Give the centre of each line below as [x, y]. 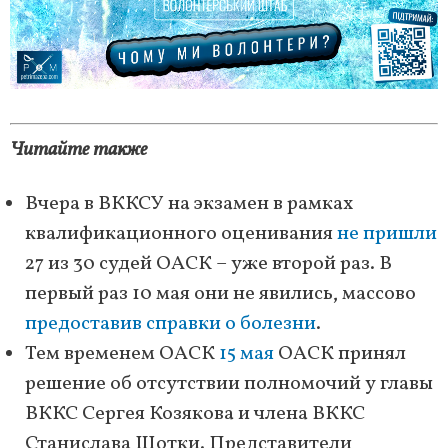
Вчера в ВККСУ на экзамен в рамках [189, 204]
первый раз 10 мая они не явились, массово [220, 294]
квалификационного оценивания [181, 234]
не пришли [387, 234]
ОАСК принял [340, 354]
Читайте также [78, 150]
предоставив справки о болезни [170, 324]
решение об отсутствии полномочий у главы [229, 384]
